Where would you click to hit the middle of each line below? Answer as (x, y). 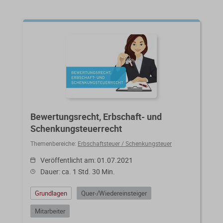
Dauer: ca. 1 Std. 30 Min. (78, 171)
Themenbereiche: (54, 143)
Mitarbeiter (50, 211)
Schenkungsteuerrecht (76, 128)
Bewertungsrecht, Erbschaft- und (96, 116)
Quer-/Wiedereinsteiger (114, 193)
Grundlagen (51, 193)
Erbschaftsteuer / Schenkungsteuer (125, 143)
